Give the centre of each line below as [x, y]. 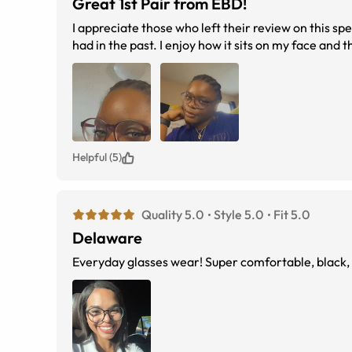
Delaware [107, 238]
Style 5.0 [238, 215]
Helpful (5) [97, 158]
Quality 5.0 [172, 215]
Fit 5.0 [291, 215]
